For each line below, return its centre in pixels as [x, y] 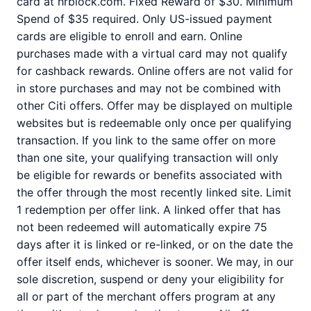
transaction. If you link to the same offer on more [146, 140]
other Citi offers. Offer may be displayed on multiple [154, 106]
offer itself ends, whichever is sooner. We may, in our [155, 262]
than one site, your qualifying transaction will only [148, 158]
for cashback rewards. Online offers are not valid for [155, 71]
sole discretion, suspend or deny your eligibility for [150, 279]
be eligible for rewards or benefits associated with [149, 175]
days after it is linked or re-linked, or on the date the [155, 244]
